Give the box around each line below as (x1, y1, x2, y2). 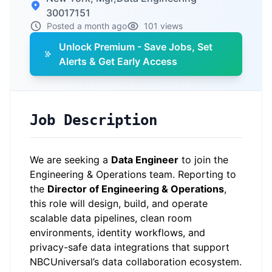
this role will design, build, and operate (30, 197, 208, 209)
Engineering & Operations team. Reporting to (30, 168, 236, 180)
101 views (144, 21, 183, 31)
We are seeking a (30, 154, 111, 166)
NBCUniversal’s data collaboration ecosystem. (30, 256, 242, 268)
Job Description (30, 112, 157, 129)
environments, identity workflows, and (30, 226, 205, 239)
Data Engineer (111, 154, 178, 166)
